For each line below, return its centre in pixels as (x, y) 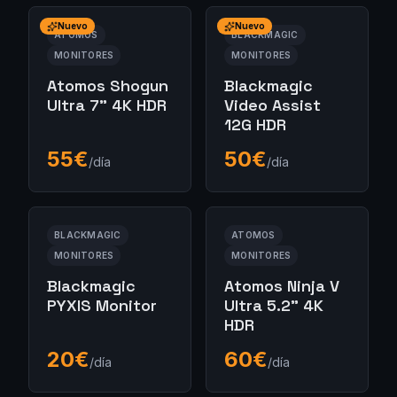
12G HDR (255, 125)
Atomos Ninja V (282, 286)
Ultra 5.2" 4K (274, 305)
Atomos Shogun (108, 86)
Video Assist (272, 105)
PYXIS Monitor (102, 305)
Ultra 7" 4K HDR (107, 105)
